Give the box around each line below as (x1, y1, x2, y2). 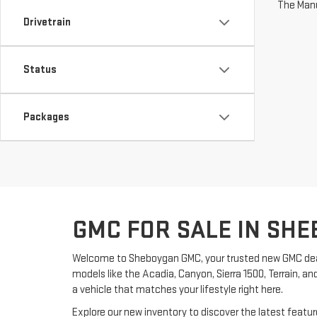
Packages (23, 110, 69, 124)
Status (23, 63, 57, 76)
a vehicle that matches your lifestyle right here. (72, 283, 283, 296)
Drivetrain (23, 16, 71, 29)
